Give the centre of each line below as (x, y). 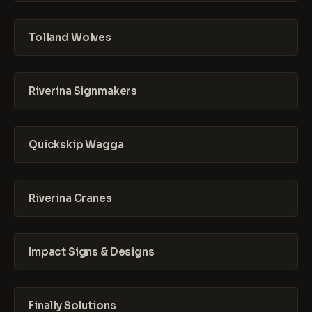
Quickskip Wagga (76, 145)
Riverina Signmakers (83, 91)
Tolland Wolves (70, 37)
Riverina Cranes (70, 198)
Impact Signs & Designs (92, 252)
